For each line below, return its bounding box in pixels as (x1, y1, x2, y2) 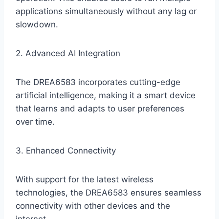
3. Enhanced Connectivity (16, 146, 116, 156)
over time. (16, 117, 55, 127)
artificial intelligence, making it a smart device (16, 90, 196, 101)
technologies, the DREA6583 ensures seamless (16, 188, 201, 198)
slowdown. (16, 20, 58, 30)
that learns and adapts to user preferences (16, 104, 184, 114)
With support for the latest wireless (16, 175, 153, 185)
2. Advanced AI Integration (16, 48, 120, 59)
